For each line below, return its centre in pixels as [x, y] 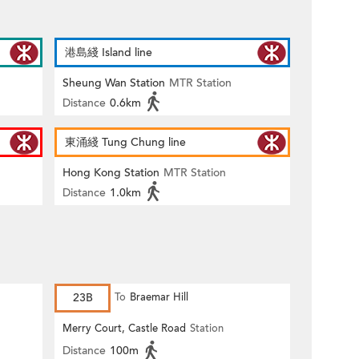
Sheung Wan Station [114, 83]
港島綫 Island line [109, 52]
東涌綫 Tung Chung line [125, 142]
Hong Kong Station [111, 173]
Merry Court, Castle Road [124, 329]
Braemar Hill [159, 297]
